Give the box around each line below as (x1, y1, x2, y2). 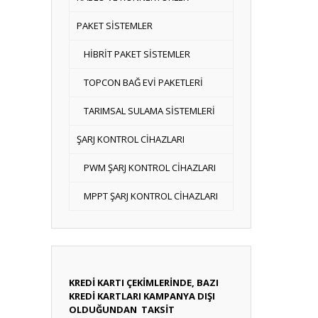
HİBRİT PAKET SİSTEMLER (84, 48, 190, 60)
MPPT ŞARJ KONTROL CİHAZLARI (84, 190, 218, 202)
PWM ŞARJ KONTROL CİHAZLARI (84, 161, 216, 174)
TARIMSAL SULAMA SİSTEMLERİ (84, 104, 215, 117)
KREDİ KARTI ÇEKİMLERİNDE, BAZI (69, 276, 219, 289)
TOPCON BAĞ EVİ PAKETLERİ (84, 76, 203, 89)
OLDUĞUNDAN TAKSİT (69, 303, 175, 316)
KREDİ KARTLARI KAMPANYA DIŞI (69, 290, 215, 302)
